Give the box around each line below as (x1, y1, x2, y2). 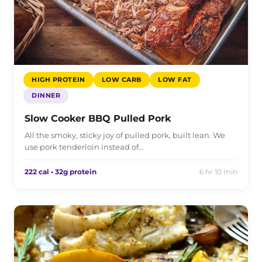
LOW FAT (158, 75, 192, 84)
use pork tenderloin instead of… (25, 142, 143, 151)
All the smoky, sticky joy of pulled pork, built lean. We (25, 130, 225, 140)
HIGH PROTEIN (32, 75, 85, 84)
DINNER (32, 91, 61, 99)
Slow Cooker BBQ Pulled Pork (25, 112, 171, 124)
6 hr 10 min (199, 167, 237, 176)
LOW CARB (101, 75, 142, 84)
